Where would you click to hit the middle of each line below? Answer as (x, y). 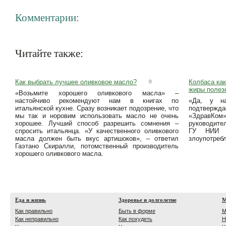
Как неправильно (37, 219)
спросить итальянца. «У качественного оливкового (97, 131)
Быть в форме (137, 211)
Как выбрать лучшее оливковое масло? (76, 82)
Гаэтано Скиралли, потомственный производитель (97, 146)
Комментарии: (47, 18)
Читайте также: (49, 53)
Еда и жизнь (31, 200)
